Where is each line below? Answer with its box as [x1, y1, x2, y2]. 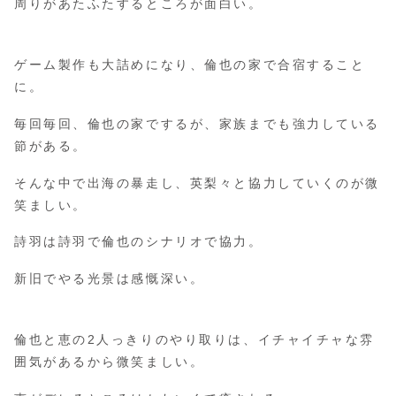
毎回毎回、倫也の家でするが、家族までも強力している [14, 116, 380, 131]
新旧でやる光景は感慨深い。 [14, 271, 205, 286]
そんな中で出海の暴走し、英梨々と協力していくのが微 [14, 175, 380, 190]
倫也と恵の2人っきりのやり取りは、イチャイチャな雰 [14, 331, 375, 346]
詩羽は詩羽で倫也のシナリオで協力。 [14, 234, 263, 249]
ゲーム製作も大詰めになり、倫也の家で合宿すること [14, 57, 366, 72]
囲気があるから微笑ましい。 [14, 354, 205, 369]
